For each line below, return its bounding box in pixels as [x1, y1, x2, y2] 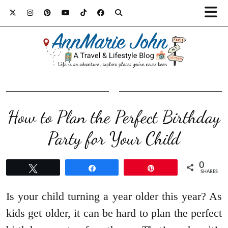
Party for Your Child [48, 128, 180, 150]
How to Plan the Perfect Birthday [8, 106, 220, 128]
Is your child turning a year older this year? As [6, 190, 222, 203]
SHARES [201, 169, 218, 175]
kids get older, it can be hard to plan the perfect [6, 207, 222, 220]
